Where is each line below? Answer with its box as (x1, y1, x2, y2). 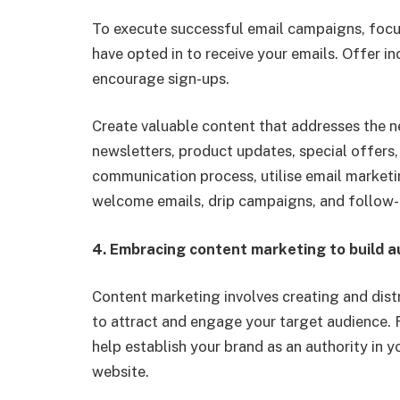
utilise (261, 167, 302, 186)
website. (92, 362, 149, 381)
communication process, (92, 167, 261, 186)
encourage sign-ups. (92, 69, 229, 87)
